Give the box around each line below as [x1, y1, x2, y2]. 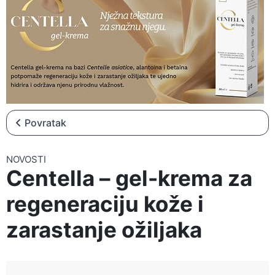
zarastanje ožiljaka [6, 217, 202, 242]
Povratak [25, 117, 66, 129]
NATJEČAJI [12, 25, 55, 34]
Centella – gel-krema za [6, 165, 252, 191]
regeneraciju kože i [6, 191, 204, 217]
